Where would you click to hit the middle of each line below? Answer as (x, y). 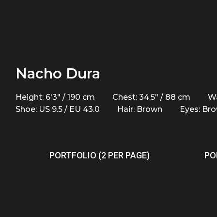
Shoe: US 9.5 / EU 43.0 (58, 109)
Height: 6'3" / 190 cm (55, 97)
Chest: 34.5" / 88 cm (151, 97)
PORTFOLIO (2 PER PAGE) (100, 155)
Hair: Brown (140, 109)
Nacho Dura (58, 73)
